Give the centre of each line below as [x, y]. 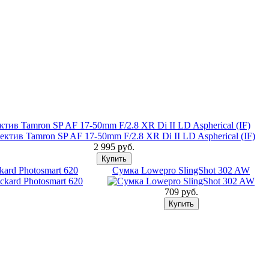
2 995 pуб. [114, 147]
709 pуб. [181, 192]
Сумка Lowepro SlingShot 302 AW [181, 170]
